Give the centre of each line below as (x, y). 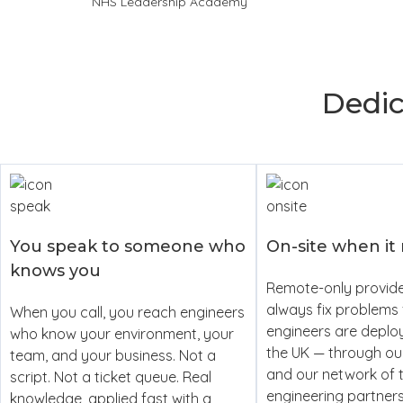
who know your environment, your (122, 333)
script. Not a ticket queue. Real (111, 376)
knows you (55, 270)
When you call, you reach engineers (127, 312)
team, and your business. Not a (113, 355)
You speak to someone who (128, 246)
